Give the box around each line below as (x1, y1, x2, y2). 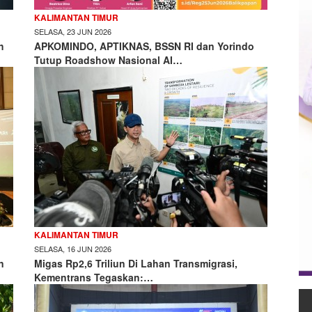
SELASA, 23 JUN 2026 (34, 26, 111, 37)
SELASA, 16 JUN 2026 (34, 243, 111, 254)
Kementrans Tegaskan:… (34, 270, 153, 284)
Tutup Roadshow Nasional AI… (34, 53, 182, 67)
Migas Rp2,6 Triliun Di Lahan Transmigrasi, (34, 256, 237, 270)
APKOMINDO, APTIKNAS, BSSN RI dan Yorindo (34, 39, 254, 53)
